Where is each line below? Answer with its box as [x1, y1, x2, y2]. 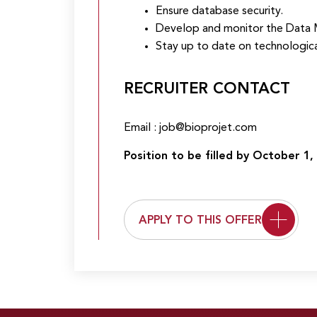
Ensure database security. [155, 6, 283, 17]
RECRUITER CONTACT [123, 81, 290, 97]
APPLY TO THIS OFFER [138, 215, 262, 226]
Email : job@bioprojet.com [123, 122, 257, 134]
